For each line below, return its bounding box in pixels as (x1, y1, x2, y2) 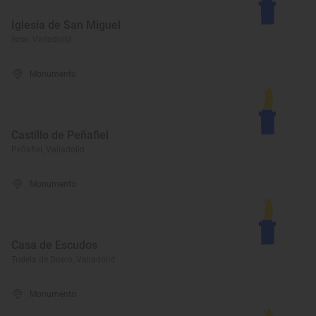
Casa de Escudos (11, 238, 97, 252)
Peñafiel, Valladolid (11, 145, 85, 154)
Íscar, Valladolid (11, 35, 71, 44)
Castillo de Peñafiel (11, 128, 109, 142)
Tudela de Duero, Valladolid (11, 255, 115, 265)
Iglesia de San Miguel (11, 18, 121, 32)
